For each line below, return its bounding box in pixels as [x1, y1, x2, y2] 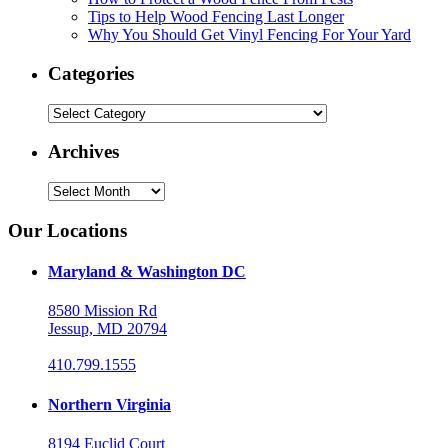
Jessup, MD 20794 [48, 320, 167, 338]
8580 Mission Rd [48, 302, 157, 320]
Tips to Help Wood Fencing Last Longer [88, 8, 344, 26]
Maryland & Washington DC [48, 263, 246, 281]
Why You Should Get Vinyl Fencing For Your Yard [88, 26, 411, 44]
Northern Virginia [48, 395, 171, 413]
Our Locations [8, 219, 127, 241]
